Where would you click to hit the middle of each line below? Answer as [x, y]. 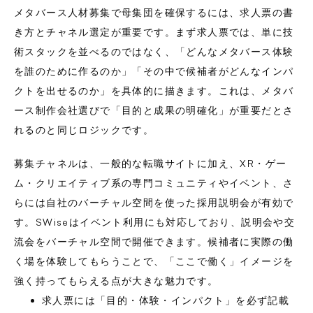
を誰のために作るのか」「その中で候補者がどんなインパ [154, 71]
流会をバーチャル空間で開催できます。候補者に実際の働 [154, 241]
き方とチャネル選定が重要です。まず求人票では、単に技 [154, 32]
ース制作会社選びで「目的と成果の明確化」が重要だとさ [154, 110]
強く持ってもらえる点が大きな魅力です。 [116, 281]
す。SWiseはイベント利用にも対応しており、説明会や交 [155, 222]
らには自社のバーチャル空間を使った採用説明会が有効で [154, 202]
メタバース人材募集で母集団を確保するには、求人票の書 [154, 12]
